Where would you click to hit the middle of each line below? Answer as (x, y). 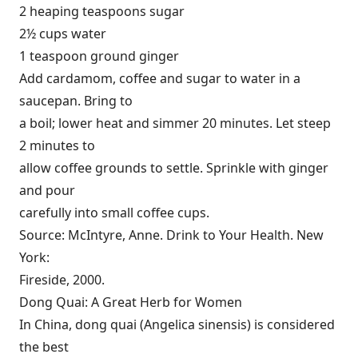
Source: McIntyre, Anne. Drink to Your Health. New (171, 235)
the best (44, 347)
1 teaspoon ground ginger (99, 56)
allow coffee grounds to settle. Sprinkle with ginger (174, 168)
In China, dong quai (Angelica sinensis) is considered (177, 324)
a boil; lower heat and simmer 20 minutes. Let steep (175, 123)
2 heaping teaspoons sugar (102, 11)
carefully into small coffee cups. (114, 213)
